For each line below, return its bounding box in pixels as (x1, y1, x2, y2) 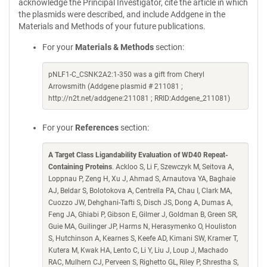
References (75, 123, 119, 132)
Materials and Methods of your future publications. (18, 21, 206, 31)
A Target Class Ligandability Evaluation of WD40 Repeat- (48, 151, 228, 159)
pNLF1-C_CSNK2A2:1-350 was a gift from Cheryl (48, 70, 204, 79)
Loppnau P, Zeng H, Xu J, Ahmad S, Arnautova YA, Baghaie (48, 175, 235, 183)
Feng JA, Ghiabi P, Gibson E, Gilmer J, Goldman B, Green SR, (48, 210, 237, 219)
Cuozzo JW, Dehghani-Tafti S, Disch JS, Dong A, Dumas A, (48, 198, 232, 207)
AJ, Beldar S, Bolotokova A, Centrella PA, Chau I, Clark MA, (48, 187, 232, 195)
